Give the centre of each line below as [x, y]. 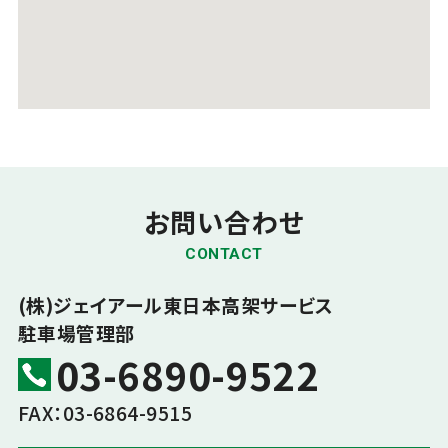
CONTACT [224, 254]
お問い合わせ [224, 222]
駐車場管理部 [76, 333]
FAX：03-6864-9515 [105, 413]
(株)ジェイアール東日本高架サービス [175, 305]
